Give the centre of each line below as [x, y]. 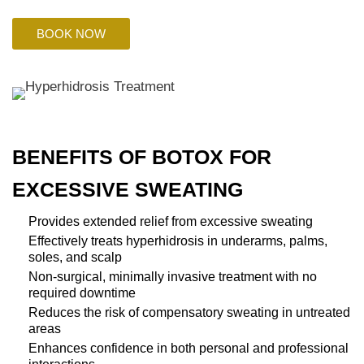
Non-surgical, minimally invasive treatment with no [173, 277]
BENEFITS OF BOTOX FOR [142, 157]
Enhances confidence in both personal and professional [188, 348]
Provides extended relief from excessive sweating [171, 221]
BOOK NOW [71, 34]
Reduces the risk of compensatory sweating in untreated [189, 312]
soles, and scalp [75, 257]
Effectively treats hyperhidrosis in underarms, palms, [178, 241]
